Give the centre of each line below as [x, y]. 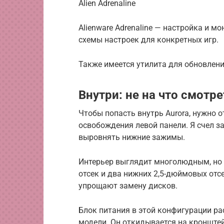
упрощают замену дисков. [128, 186]
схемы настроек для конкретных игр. [148, 40]
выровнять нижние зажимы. [132, 137]
